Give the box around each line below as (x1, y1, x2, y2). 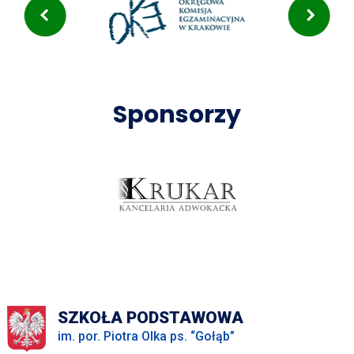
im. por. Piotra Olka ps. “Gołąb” (57, 328, 235, 344)
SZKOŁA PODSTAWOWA (57, 307, 243, 327)
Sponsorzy (112, 98, 241, 132)
